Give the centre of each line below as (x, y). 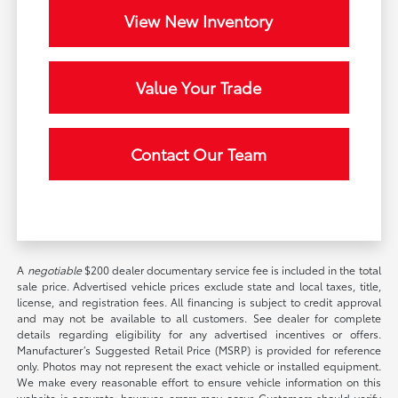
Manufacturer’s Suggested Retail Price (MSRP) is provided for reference (199, 350)
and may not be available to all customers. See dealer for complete (199, 318)
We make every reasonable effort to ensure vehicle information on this (199, 382)
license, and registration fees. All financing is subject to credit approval (199, 302)
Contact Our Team (199, 154)
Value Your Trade (199, 88)
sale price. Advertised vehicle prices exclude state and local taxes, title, (199, 286)
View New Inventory (199, 21)
